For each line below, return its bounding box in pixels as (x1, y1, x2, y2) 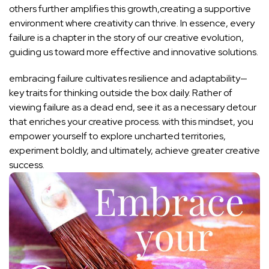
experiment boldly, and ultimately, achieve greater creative (9, 144, 260, 157)
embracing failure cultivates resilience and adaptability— (9, 72, 247, 85)
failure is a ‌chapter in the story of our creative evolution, (9, 31, 244, 44)
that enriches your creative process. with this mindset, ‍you (9, 115, 253, 128)
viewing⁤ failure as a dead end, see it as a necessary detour (9, 101, 256, 114)
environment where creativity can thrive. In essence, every (9, 17, 255, 30)
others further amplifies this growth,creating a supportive (9, 2, 251, 16)
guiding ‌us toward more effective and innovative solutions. (9, 46, 258, 59)
